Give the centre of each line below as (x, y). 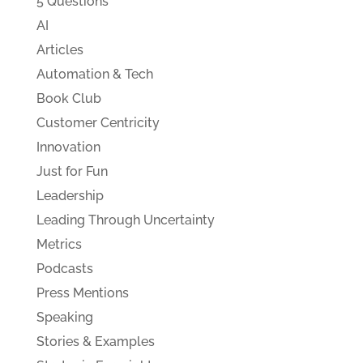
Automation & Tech (94, 74)
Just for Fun (72, 171)
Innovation (68, 147)
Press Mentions (82, 293)
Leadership (70, 195)
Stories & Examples (95, 341)
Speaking (64, 317)
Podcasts (64, 268)
